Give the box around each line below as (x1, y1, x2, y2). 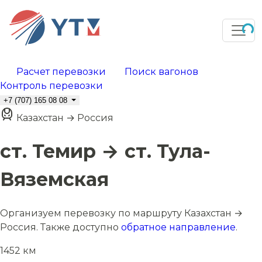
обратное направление (121, 221, 236, 233)
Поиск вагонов (122, 66, 201, 77)
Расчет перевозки (14, 66, 108, 77)
